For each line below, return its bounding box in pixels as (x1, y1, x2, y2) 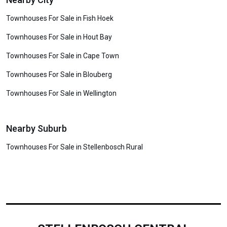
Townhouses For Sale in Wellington (6, 89, 117, 97)
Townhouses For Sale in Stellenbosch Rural (6, 143, 143, 151)
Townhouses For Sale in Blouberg (6, 70, 112, 79)
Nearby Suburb (6, 123, 67, 134)
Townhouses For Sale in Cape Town (6, 52, 119, 60)
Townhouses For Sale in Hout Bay (6, 33, 112, 41)
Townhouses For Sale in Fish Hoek (6, 14, 113, 22)
